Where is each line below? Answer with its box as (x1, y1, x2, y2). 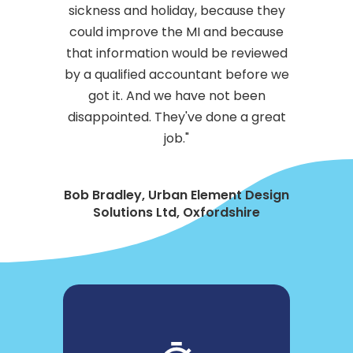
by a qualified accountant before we (64, 65, 289, 84)
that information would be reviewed (65, 44, 288, 63)
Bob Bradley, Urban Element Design (64, 186, 289, 205)
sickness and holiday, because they (68, 2, 285, 20)
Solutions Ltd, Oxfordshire (93, 203, 260, 222)
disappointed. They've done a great (67, 108, 286, 127)
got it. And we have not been (87, 87, 266, 106)
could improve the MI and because (69, 23, 284, 42)
